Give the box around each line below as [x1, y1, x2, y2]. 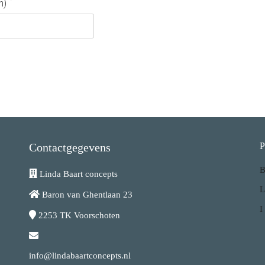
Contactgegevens [29, 141, 111, 154]
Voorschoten [74, 211, 120, 220]
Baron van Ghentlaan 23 [42, 190, 132, 199]
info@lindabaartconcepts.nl [29, 251, 131, 260]
